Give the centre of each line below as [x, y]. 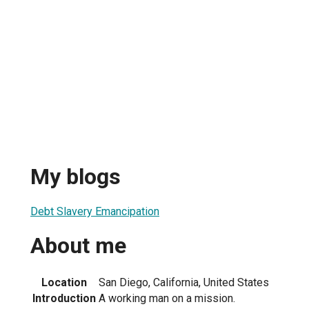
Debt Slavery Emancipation [95, 211]
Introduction [64, 298]
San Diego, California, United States [184, 282]
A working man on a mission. [167, 298]
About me [78, 246]
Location [64, 282]
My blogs [76, 177]
